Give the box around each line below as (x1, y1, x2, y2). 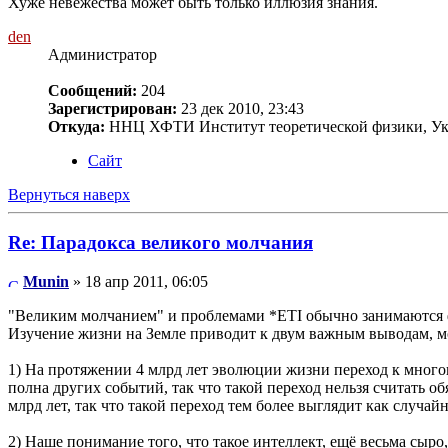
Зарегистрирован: (48, 99, 177, 117)
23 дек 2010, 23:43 (177, 99, 304, 117)
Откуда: (48, 117, 105, 135)
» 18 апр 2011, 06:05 (69, 273, 208, 291)
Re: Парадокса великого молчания (8, 232, 313, 254)
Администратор (48, 45, 157, 63)
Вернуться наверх (8, 185, 130, 203)
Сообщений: (48, 81, 137, 99)
